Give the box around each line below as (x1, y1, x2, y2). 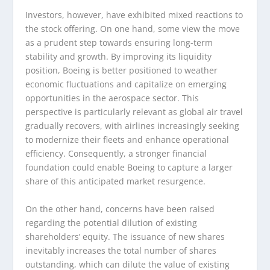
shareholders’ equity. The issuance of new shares (25, 230, 225, 242)
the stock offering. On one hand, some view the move (25, 23, 240, 35)
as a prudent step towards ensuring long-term (25, 37, 213, 49)
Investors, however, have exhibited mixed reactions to (25, 9, 243, 21)
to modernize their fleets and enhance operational (25, 134, 230, 146)
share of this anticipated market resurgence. (25, 175, 206, 187)
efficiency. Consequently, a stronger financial (25, 148, 207, 160)
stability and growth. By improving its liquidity (25, 51, 212, 63)
